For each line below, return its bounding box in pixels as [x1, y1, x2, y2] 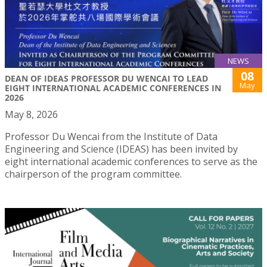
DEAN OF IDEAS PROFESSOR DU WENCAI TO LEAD [5, 72, 208, 84]
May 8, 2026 [5, 107, 58, 121]
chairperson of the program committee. [5, 167, 182, 181]
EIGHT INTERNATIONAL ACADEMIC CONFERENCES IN [5, 82, 221, 94]
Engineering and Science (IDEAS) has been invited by [5, 142, 238, 156]
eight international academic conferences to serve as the [5, 154, 257, 168]
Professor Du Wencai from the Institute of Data [5, 129, 218, 143]
